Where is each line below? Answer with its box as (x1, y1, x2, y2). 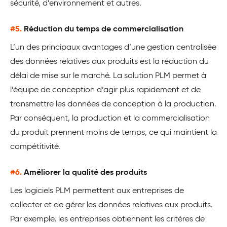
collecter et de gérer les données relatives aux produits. (10, 201, 213, 210)
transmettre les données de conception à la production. (10, 100, 216, 109)
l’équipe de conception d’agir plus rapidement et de (10, 86, 201, 95)
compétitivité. (10, 143, 60, 152)
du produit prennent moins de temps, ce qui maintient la (10, 129, 217, 137)
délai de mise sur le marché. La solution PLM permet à (10, 72, 206, 81)
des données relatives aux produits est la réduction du (10, 58, 209, 66)
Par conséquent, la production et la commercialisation (10, 115, 210, 123)
